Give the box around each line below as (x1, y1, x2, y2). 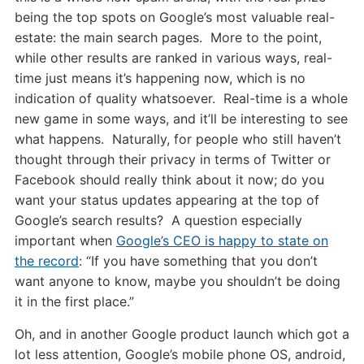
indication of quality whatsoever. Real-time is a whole (14, 90, 348, 106)
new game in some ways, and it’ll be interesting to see (14, 110, 348, 127)
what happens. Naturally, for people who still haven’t (14, 131, 341, 147)
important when (14, 232, 116, 249)
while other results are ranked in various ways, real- (14, 50, 332, 66)
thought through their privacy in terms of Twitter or (14, 151, 331, 167)
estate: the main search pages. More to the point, (14, 29, 322, 45)
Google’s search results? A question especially (14, 212, 302, 228)
